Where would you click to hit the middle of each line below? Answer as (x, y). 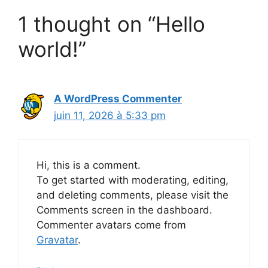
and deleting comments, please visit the (133, 195)
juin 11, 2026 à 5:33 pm (110, 115)
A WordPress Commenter (118, 98)
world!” (52, 49)
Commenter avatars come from (111, 225)
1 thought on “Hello (112, 24)
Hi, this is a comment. (89, 165)
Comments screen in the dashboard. (124, 210)
